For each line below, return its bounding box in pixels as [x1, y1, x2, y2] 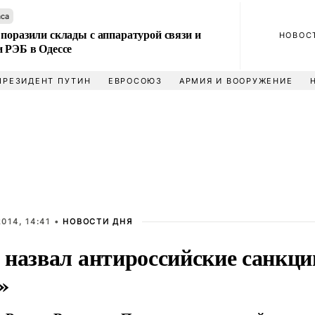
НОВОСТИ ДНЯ [63, 217, 133, 226]
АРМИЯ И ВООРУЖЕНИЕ [179, 76, 293, 86]
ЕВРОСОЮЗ [108, 76, 162, 86]
